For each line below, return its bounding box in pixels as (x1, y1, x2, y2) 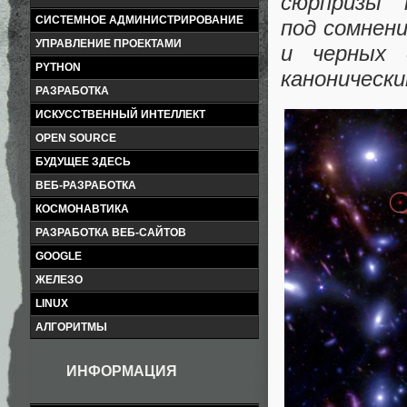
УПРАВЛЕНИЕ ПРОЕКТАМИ (35, 37, 182, 50)
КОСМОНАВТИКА (35, 203, 129, 215)
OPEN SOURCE (35, 132, 116, 144)
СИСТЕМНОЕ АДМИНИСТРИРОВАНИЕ (35, 14, 243, 26)
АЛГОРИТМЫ (35, 321, 107, 333)
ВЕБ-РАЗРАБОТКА (35, 179, 136, 192)
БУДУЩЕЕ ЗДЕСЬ (35, 155, 131, 168)
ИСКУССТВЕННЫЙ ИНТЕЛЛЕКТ (35, 108, 205, 121)
